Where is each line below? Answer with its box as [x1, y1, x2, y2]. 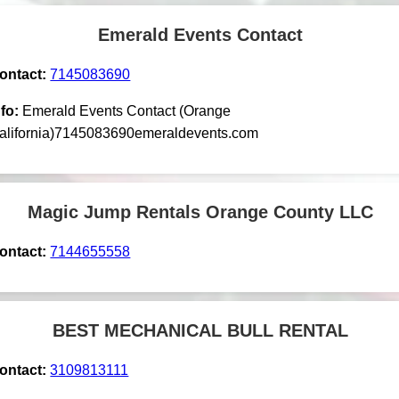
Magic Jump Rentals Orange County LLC [28, 201, 373, 222]
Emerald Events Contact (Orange [22, 102, 232, 118]
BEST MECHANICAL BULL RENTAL [53, 320, 348, 340]
